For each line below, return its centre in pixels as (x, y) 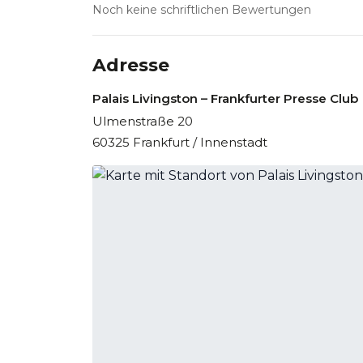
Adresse (131, 65)
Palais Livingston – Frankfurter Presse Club (225, 98)
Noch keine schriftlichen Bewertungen (202, 10)
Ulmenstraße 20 (143, 121)
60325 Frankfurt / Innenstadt (180, 142)
